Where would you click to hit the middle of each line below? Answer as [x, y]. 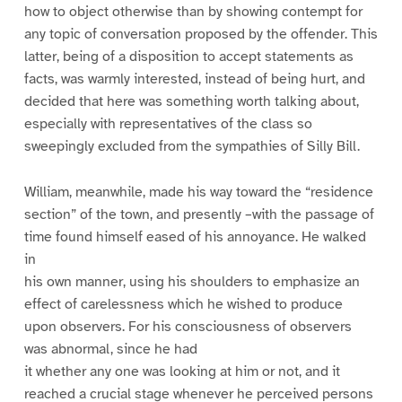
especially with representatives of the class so [168, 123]
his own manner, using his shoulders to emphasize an [192, 281]
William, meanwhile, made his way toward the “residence [198, 192]
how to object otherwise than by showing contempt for [193, 11]
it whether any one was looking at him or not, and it [182, 371]
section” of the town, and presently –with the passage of [199, 214]
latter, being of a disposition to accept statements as [188, 56]
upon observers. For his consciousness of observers [188, 326]
